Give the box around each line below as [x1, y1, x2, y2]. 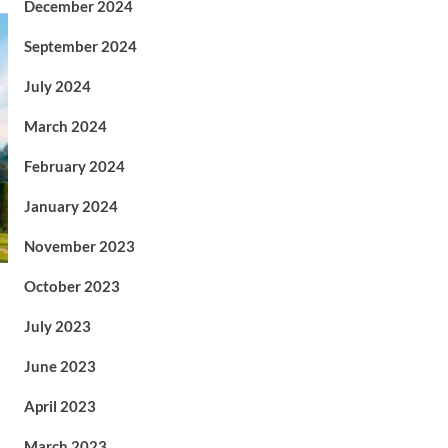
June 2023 [23, 356, 96, 375]
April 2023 [23, 396, 96, 415]
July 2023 [23, 316, 91, 335]
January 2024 [23, 196, 118, 215]
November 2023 [23, 236, 135, 255]
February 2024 [23, 156, 125, 175]
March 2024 [23, 116, 107, 135]
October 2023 [23, 276, 120, 295]
